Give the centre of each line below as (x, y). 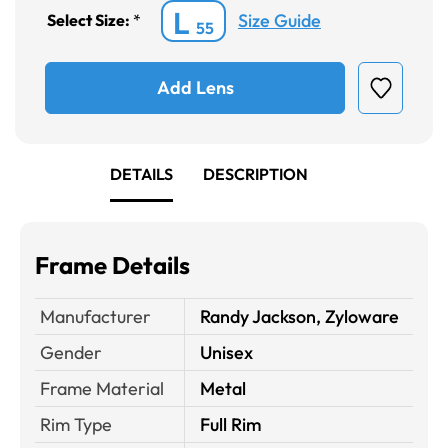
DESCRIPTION (255, 173)
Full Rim (231, 424)
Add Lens (195, 88)
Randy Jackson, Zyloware (299, 316)
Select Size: (90, 20)
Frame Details (112, 264)
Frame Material (102, 388)
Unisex (226, 352)
